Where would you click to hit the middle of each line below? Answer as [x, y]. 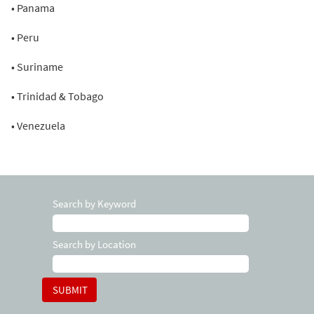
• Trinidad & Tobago [57, 96]
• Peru [25, 37]
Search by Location [94, 244]
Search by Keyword [94, 204]
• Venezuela [38, 125]
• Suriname [37, 67]
